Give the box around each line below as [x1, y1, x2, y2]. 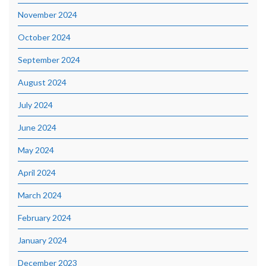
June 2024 [18, 122, 56, 133]
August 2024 [18, 77, 66, 88]
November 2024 [18, 9, 77, 20]
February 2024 [18, 213, 71, 223]
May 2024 [18, 145, 54, 156]
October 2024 [18, 32, 71, 43]
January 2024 [18, 235, 67, 246]
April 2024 [18, 167, 56, 178]
